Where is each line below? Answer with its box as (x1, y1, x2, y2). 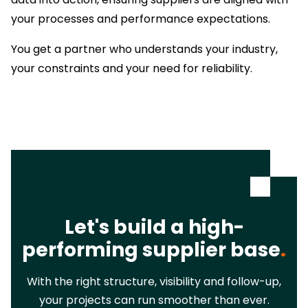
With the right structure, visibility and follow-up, (27, 273, 281, 289)
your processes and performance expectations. (11, 10, 270, 27)
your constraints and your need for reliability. (11, 60, 252, 76)
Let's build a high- (64, 213, 244, 241)
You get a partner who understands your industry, (11, 41, 278, 57)
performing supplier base (22, 236, 280, 263)
